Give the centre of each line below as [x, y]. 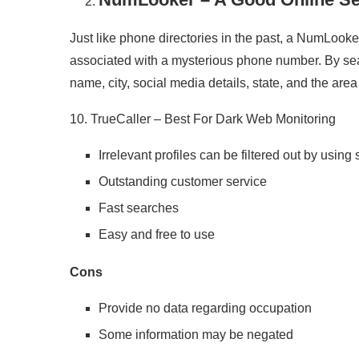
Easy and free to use [157, 234]
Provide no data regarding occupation [205, 308]
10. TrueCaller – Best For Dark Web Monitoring [203, 119]
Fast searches [139, 208]
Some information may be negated [196, 335]
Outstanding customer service [183, 182]
